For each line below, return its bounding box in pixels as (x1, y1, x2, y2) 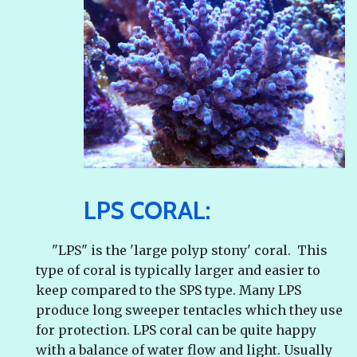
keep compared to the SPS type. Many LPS (36, 282, 301, 299)
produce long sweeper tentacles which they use (36, 302, 343, 319)
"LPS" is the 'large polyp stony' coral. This (36, 242, 328, 259)
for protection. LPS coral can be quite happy (36, 322, 316, 339)
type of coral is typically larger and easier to (36, 262, 320, 279)
